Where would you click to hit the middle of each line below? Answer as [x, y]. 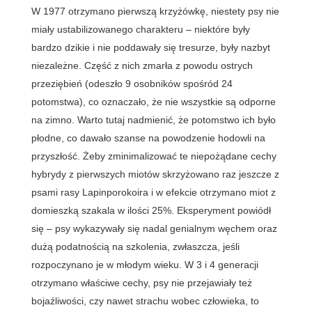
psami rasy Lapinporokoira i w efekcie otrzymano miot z [153, 192]
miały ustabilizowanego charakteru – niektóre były [140, 29]
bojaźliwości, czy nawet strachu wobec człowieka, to [145, 301]
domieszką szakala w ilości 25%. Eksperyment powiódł [151, 210]
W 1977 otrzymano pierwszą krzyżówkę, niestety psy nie [155, 11]
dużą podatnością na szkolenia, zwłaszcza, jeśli [135, 246]
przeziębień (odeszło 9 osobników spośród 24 [132, 83]
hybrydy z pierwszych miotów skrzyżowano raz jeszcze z [155, 174]
